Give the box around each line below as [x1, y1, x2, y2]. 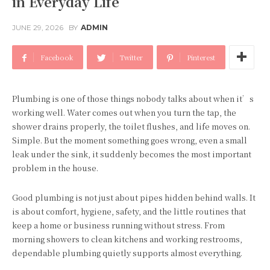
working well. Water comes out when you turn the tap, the [12, 106, 236, 118]
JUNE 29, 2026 [12, 22, 63, 32]
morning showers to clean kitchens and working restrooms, [12, 233, 242, 245]
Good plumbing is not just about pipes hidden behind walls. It [12, 191, 256, 203]
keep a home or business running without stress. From [12, 219, 225, 231]
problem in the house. [12, 162, 98, 174]
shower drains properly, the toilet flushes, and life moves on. [12, 120, 250, 132]
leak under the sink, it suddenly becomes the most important [12, 148, 251, 160]
